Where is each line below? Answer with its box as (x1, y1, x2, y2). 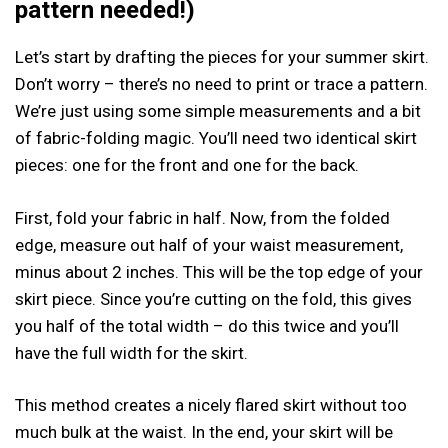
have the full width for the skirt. (15, 342, 248, 363)
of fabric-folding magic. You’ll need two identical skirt (15, 128, 417, 148)
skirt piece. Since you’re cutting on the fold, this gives (15, 288, 412, 309)
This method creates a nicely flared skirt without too (15, 395, 407, 415)
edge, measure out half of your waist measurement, (15, 234, 403, 255)
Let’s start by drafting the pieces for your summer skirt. (15, 47, 429, 67)
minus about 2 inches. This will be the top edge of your (15, 261, 423, 282)
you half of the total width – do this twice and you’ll (15, 315, 399, 336)
